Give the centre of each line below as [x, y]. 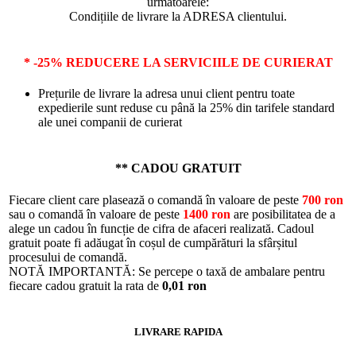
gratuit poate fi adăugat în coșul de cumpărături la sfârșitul [153, 242]
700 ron [323, 199]
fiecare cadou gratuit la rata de [85, 285]
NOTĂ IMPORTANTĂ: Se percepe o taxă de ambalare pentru [167, 271]
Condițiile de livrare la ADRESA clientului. [178, 16]
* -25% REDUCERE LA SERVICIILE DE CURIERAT [178, 62]
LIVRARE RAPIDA [178, 332]
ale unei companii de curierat [110, 122]
